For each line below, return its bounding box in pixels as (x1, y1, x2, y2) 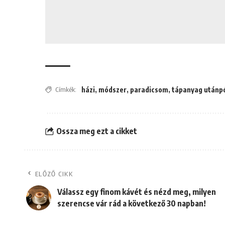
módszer (98, 85, 127, 94)
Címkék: (55, 85, 77, 93)
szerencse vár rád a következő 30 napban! (57, 198, 206, 208)
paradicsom (130, 85, 169, 94)
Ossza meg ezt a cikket (56, 126, 137, 137)
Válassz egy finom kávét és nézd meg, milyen (57, 186, 216, 197)
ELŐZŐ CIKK (35, 169, 73, 178)
